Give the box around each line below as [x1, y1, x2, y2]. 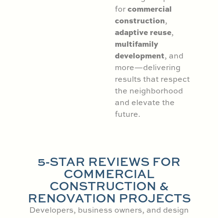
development [114, 50, 164, 61]
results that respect [114, 73, 190, 85]
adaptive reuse [114, 26, 171, 38]
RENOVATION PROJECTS [27, 189, 191, 207]
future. [114, 109, 141, 120]
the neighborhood [114, 85, 183, 96]
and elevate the [114, 97, 175, 108]
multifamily [114, 38, 158, 50]
